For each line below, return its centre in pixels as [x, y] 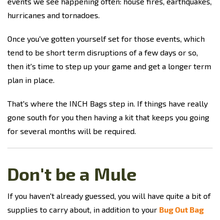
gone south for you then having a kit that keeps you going [108, 117]
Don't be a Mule [72, 174]
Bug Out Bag [181, 209]
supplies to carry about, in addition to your [83, 209]
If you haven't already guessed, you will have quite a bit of [109, 196]
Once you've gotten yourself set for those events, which [106, 39]
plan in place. [31, 80]
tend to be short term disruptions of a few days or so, [103, 52]
